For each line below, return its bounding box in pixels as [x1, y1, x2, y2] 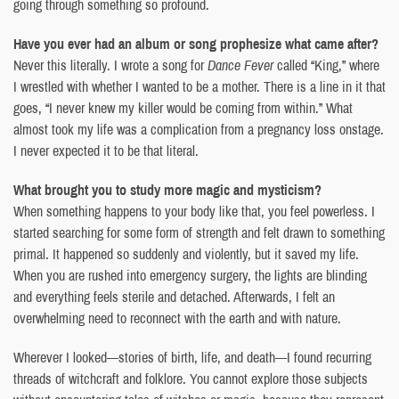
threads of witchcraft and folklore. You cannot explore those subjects [13, 368, 368, 388]
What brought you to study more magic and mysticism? [13, 179, 322, 199]
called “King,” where [273, 54, 379, 75]
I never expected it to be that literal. [13, 140, 199, 160]
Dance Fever [208, 54, 273, 75]
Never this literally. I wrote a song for [13, 54, 208, 75]
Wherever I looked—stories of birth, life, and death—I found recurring [13, 346, 371, 367]
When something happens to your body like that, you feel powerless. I [13, 200, 375, 221]
